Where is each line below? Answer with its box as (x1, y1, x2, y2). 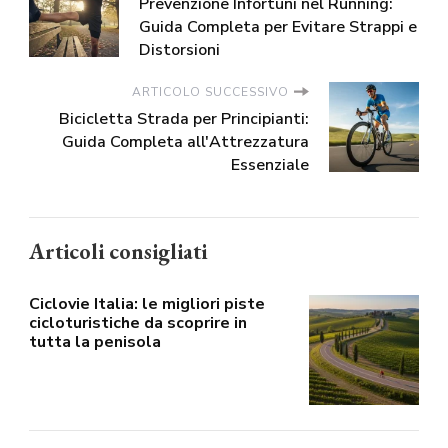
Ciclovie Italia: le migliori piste (29, 293, 265, 316)
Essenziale (231, 154, 309, 177)
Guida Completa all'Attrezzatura (62, 131, 309, 154)
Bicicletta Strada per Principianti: (59, 108, 309, 131)
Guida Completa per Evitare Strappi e (139, 16, 417, 39)
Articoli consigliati (29, 237, 207, 267)
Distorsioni (139, 39, 220, 62)
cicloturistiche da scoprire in (29, 312, 247, 335)
